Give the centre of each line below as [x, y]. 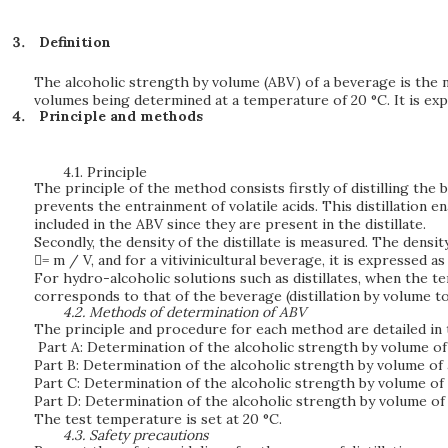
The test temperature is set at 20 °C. [158, 418]
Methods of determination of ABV [198, 312]
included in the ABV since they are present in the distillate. [230, 224]
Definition [74, 42]
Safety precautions [149, 434]
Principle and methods [120, 116]
